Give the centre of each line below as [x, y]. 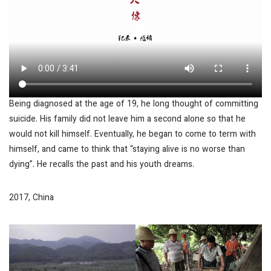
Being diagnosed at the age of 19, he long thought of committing [134, 105]
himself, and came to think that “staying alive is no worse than [127, 150]
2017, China [31, 199]
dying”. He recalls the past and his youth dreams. [102, 165]
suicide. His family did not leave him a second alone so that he [127, 120]
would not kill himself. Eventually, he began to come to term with [132, 135]
